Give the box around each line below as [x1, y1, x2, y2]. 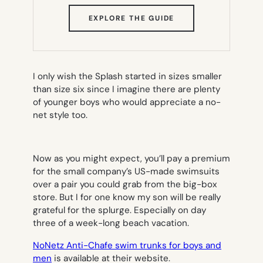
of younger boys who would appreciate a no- [33, 96, 221, 108]
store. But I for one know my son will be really [33, 191, 221, 204]
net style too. [33, 109, 87, 121]
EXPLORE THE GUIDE [88, 13, 175, 23]
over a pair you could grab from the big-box [33, 178, 217, 191]
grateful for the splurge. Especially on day [33, 204, 206, 217]
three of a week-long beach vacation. [33, 217, 189, 230]
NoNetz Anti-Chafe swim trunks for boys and [33, 239, 221, 251]
